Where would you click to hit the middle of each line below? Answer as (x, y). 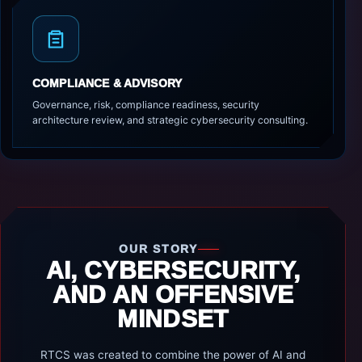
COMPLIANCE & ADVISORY (107, 83)
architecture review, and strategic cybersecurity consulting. (170, 120)
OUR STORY (158, 249)
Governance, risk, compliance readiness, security (146, 105)
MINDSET (173, 319)
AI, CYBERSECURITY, (173, 270)
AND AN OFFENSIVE (173, 295)
